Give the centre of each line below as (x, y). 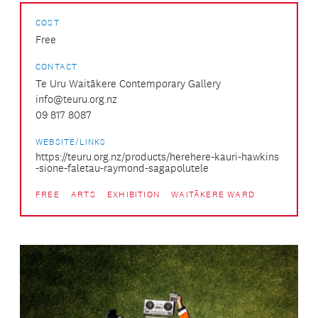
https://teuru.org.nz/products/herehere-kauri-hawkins (157, 157)
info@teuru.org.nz (76, 100)
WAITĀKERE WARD (213, 195)
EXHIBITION (134, 195)
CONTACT (57, 67)
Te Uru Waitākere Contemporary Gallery (128, 84)
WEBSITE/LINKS (71, 142)
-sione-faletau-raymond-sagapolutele (122, 169)
